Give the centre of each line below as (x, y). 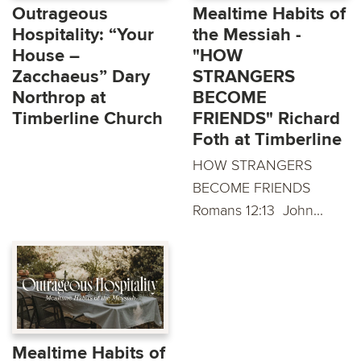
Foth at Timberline (267, 140)
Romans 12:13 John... (258, 211)
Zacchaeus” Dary (81, 77)
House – (46, 56)
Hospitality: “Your (83, 35)
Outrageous (60, 15)
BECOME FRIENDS (253, 188)
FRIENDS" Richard (266, 119)
